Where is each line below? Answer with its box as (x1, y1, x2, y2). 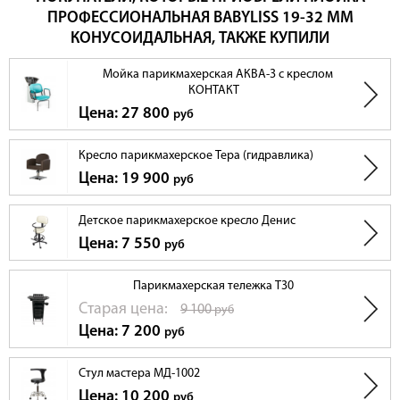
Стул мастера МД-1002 (79, 367, 200, 381)
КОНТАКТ (187, 84, 239, 98)
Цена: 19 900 (79, 171, 173, 188)
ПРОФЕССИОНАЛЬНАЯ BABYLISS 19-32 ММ (46, 10, 354, 28)
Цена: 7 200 (79, 323, 164, 341)
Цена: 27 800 (79, 105, 173, 123)
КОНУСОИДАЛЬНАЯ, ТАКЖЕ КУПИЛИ (71, 30, 329, 48)
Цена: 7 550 (79, 236, 164, 254)
